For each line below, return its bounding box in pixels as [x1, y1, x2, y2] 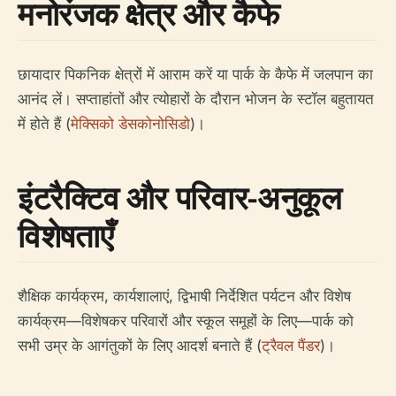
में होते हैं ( [18, 115, 71, 133]
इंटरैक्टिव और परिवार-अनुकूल [18, 176, 342, 219]
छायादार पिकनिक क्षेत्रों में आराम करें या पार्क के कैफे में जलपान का [18, 65, 373, 83]
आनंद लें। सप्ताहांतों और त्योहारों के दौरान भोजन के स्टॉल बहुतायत [18, 90, 374, 108]
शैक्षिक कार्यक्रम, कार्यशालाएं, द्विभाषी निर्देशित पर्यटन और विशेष [18, 287, 351, 305]
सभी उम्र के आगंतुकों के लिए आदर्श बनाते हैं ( [18, 337, 262, 354]
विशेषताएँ [18, 214, 114, 257]
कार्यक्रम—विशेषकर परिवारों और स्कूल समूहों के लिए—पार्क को [18, 312, 354, 330]
